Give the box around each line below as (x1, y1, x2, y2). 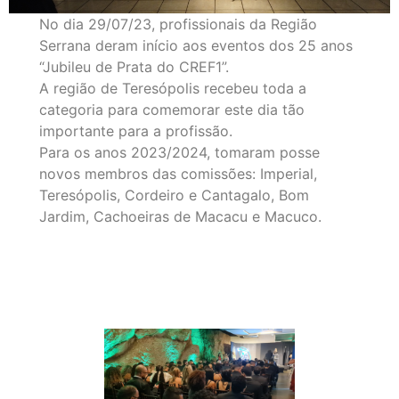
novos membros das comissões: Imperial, (39, 165, 318, 183)
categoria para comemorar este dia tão (39, 101, 305, 119)
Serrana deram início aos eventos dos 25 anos (39, 37, 354, 55)
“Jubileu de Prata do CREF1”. (39, 58, 230, 77)
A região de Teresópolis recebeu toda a (39, 79, 307, 98)
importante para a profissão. (39, 122, 233, 141)
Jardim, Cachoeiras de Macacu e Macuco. (39, 208, 322, 226)
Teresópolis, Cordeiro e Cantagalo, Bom (39, 186, 310, 205)
